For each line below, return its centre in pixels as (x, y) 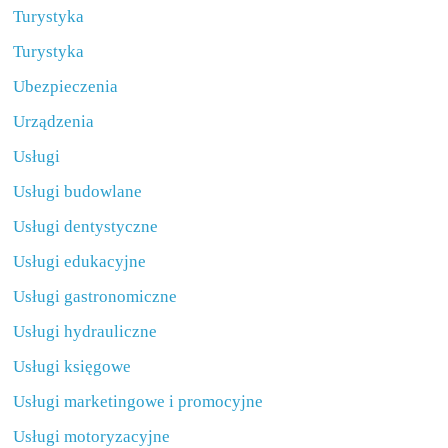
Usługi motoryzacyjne (92, 436)
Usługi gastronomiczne (95, 296)
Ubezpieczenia (66, 86)
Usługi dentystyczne (86, 226)
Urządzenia (54, 121)
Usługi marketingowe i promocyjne (138, 401)
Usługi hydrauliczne (85, 331)
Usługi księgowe (72, 366)
